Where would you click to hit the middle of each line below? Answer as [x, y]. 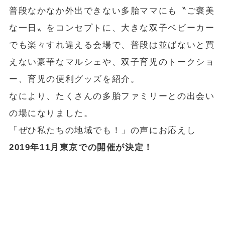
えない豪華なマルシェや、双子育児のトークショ [112, 62]
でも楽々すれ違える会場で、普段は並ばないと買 [112, 45]
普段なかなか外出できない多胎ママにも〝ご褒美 [112, 11]
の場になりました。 [51, 114]
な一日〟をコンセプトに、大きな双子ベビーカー [112, 28]
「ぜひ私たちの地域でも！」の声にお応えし [102, 131]
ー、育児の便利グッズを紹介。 [74, 79]
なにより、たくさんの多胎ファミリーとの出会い [112, 96]
